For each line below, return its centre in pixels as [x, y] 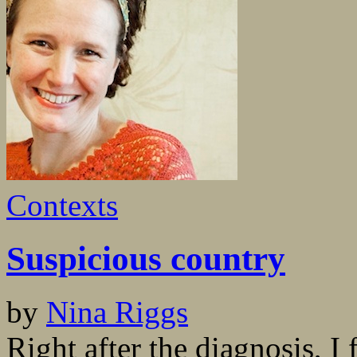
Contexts [62, 206]
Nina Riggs [117, 312]
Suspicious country [146, 259]
